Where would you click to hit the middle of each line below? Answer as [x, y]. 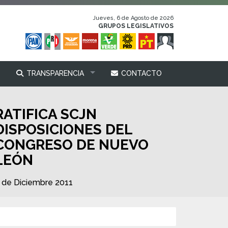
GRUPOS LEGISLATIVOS [136, 26]
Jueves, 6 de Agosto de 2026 [133, 18]
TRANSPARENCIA [54, 73]
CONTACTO [140, 73]
